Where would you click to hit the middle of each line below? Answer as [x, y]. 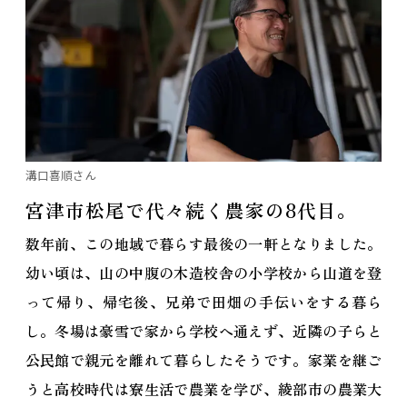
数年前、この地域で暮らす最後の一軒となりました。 [203, 244]
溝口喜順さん [60, 175]
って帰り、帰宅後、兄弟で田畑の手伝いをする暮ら [203, 302]
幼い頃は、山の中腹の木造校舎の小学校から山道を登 [203, 273]
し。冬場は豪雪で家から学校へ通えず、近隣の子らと [203, 331]
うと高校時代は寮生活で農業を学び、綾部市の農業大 [203, 389]
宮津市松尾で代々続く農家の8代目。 [191, 209]
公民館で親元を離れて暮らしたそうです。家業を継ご [203, 360]
